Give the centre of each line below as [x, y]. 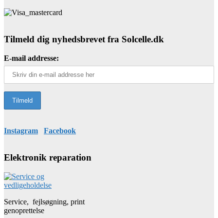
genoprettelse [24, 210]
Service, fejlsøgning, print [44, 201]
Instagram [21, 130]
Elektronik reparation [48, 157]
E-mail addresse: [31, 58]
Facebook [60, 130]
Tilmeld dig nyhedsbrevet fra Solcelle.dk [84, 39]
